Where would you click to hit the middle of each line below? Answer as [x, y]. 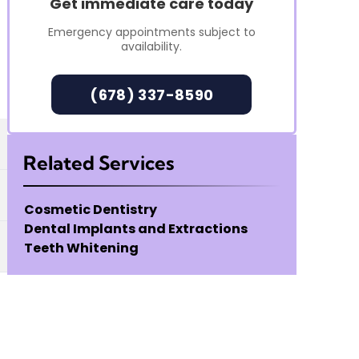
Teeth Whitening [82, 248]
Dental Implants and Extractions [136, 229]
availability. [152, 47]
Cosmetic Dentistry [91, 210]
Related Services [99, 163]
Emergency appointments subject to [151, 32]
